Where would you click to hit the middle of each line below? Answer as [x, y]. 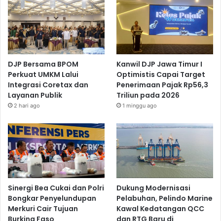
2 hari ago [27, 106]
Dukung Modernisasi [154, 188]
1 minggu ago [140, 106]
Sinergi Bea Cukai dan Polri [56, 188]
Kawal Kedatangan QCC [161, 208]
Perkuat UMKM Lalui [43, 75]
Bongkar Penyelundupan [52, 198]
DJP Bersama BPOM [43, 64]
